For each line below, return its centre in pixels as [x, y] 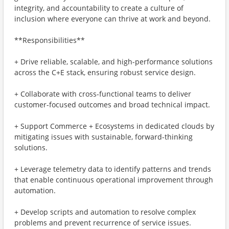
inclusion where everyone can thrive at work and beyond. [112, 19]
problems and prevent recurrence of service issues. [103, 223]
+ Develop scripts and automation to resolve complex [105, 212]
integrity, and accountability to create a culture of [99, 8]
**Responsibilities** [50, 40]
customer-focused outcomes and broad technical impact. [112, 105]
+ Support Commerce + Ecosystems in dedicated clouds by [114, 126]
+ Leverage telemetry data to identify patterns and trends [113, 169]
